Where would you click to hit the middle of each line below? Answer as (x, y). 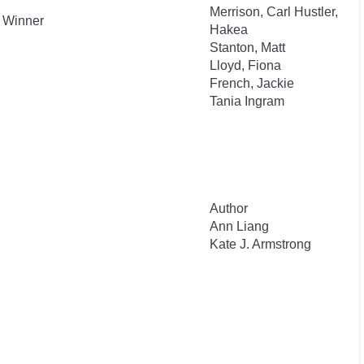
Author (229, 208)
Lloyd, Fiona (245, 65)
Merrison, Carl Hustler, (274, 12)
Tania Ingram (247, 101)
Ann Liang (239, 226)
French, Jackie (252, 83)
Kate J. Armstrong (260, 244)
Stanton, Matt (247, 48)
